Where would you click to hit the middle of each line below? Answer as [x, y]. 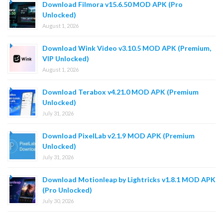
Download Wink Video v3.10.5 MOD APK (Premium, [127, 48]
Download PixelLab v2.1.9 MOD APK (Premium [118, 135]
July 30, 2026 [58, 201]
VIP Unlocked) [66, 58]
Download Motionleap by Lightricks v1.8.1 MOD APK [129, 179]
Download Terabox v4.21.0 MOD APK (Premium [120, 92]
